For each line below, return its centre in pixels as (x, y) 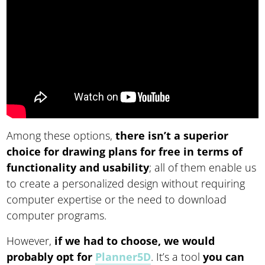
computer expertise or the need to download (117, 200)
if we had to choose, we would (133, 241)
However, (29, 241)
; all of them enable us (203, 168)
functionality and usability (78, 168)
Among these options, (61, 136)
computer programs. (57, 216)
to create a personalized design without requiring (126, 184)
